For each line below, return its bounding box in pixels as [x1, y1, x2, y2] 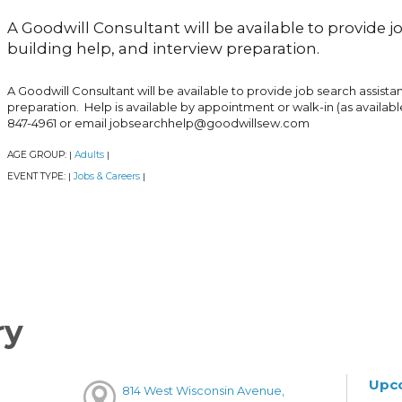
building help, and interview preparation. [6, 39, 319, 57]
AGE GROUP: [6, 149, 69, 162]
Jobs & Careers [73, 170, 140, 183]
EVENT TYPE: [6, 170, 68, 183]
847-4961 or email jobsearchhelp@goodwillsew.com [6, 116, 310, 131]
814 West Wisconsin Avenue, [122, 383, 285, 398]
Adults [74, 149, 104, 162]
